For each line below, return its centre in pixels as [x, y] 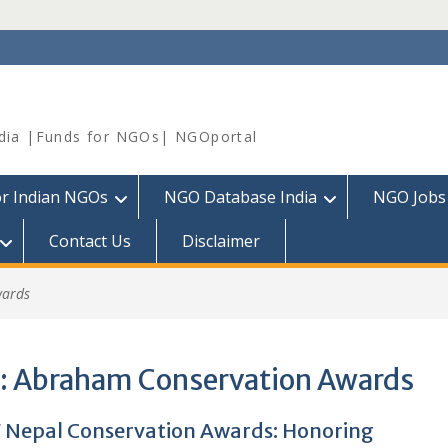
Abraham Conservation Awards [213, 380]
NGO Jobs [409, 197]
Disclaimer [221, 241]
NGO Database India [240, 197]
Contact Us [90, 241]
